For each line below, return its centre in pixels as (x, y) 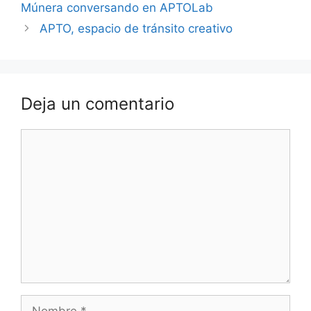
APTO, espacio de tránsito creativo (136, 28)
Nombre (43, 302)
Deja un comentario (98, 103)
